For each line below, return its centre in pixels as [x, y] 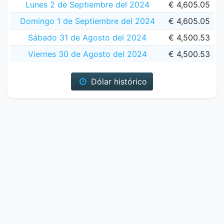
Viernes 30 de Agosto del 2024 [87, 54]
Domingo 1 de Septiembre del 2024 [87, 21]
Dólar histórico [117, 81]
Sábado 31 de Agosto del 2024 [87, 37]
